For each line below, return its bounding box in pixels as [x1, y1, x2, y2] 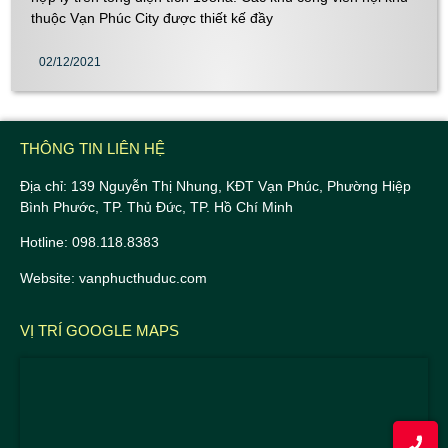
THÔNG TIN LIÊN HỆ [20, 139, 165, 157]
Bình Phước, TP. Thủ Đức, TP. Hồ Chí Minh [20, 198, 293, 215]
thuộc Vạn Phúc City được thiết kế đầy [31, 9, 274, 26]
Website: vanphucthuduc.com [20, 269, 207, 286]
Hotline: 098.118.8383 [20, 234, 159, 251]
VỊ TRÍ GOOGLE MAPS [20, 321, 179, 339]
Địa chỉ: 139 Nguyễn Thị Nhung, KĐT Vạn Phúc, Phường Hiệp [20, 177, 411, 194]
